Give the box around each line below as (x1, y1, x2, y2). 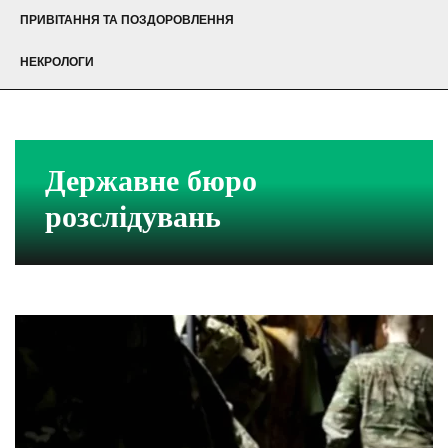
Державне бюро (45, 164, 257, 198)
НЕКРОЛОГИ (20, 55, 94, 70)
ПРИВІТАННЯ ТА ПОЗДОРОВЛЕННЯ (20, 13, 234, 28)
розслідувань (45, 200, 221, 234)
